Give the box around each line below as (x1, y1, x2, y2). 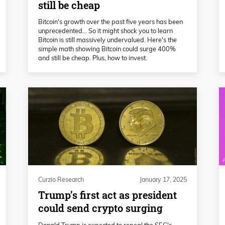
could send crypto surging (38, 201, 163, 215)
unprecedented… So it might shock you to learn (38, 27, 173, 35)
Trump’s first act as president (38, 188, 177, 202)
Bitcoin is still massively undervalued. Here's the (38, 36, 177, 44)
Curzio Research (38, 175, 84, 183)
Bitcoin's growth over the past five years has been (38, 18, 183, 26)
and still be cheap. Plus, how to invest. (38, 54, 147, 62)
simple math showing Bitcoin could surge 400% (38, 45, 176, 53)
